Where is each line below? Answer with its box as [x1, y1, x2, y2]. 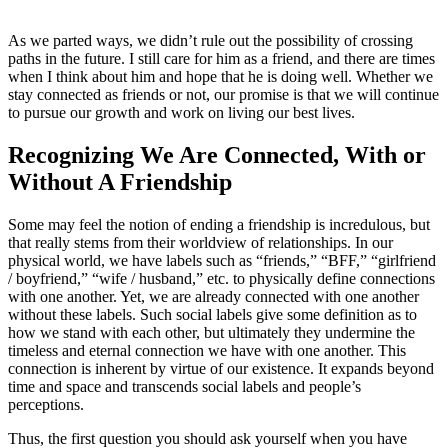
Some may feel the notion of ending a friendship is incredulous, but [8, 215, 430, 233]
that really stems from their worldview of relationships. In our [8, 233, 393, 251]
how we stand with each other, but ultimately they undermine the [8, 323, 415, 341]
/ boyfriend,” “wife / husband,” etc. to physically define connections [8, 269, 435, 287]
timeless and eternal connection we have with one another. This [8, 341, 406, 359]
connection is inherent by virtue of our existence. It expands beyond [8, 359, 434, 377]
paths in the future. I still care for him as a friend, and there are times [8, 49, 435, 67]
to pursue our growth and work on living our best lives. [8, 103, 355, 121]
